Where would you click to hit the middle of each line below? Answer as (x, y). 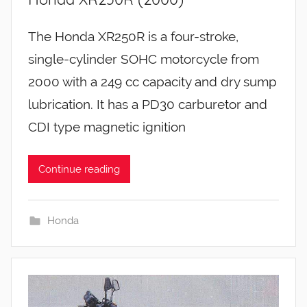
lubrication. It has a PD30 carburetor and (148, 105)
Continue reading (79, 169)
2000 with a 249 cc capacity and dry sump (152, 82)
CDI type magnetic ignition (107, 127)
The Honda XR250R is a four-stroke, (133, 37)
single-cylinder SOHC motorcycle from (144, 59)
